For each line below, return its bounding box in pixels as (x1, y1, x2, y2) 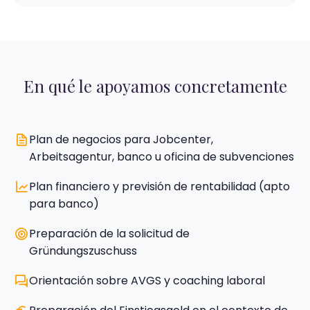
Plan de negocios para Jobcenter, (29, 131, 213, 147)
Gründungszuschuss (29, 243, 137, 259)
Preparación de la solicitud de (29, 226, 190, 241)
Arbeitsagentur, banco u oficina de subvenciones (29, 149, 294, 165)
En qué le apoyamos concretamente (23, 75, 287, 97)
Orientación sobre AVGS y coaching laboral (29, 273, 265, 289)
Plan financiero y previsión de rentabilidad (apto (29, 179, 290, 194)
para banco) (29, 196, 99, 212)
